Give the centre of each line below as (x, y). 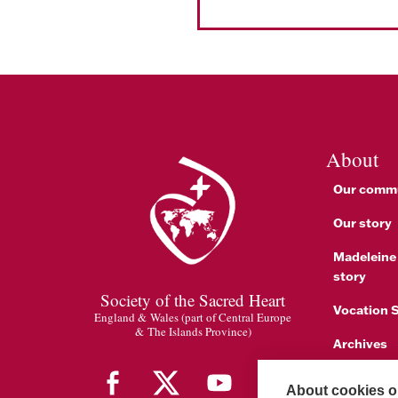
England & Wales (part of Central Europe (193, 317)
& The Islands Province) (193, 331)
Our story (362, 222)
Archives (360, 343)
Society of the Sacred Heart (193, 300)
